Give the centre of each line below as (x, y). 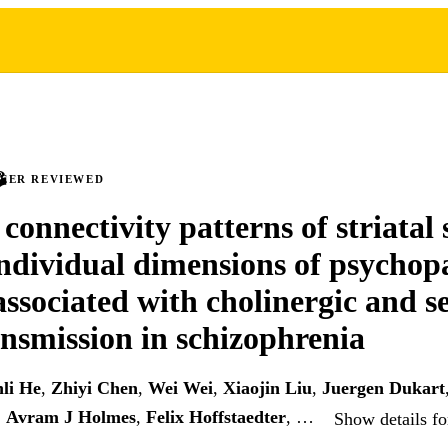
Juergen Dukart (383, 388)
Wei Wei (180, 388)
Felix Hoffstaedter (216, 417)
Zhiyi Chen (94, 388)
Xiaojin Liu (267, 388)
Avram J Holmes (71, 417)
